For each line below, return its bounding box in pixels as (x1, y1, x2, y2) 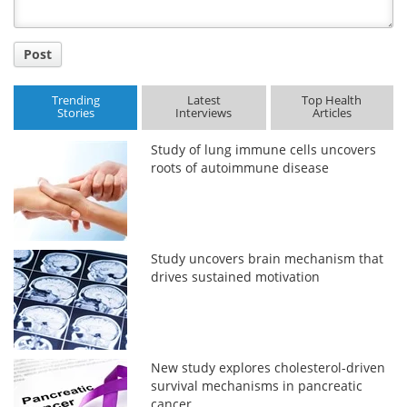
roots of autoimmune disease (151, 158, 330, 176)
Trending (51, 92, 100, 109)
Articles (312, 104, 352, 122)
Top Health (302, 92, 362, 109)
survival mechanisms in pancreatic (151, 376, 363, 394)
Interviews (175, 104, 233, 122)
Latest (186, 92, 221, 109)
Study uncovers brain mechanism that (151, 249, 384, 267)
